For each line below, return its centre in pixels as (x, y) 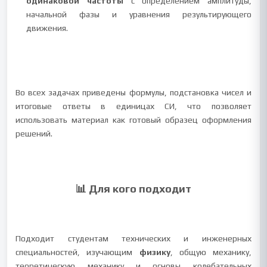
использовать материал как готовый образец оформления (133, 120)
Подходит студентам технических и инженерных (133, 238)
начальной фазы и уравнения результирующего (139, 14)
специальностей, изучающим (77, 252)
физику (155, 252)
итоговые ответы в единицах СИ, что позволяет (133, 106)
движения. (47, 28)
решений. (34, 133)
